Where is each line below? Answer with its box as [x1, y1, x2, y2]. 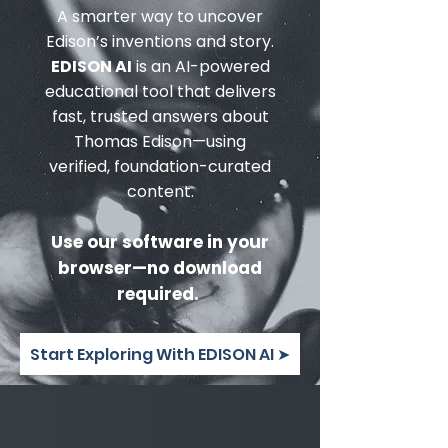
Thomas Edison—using [74, 130, 246, 153]
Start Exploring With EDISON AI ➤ [30, 342, 290, 366]
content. [126, 180, 194, 203]
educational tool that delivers [44, 80, 276, 103]
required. [117, 282, 203, 306]
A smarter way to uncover [57, 5, 263, 28]
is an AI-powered [131, 55, 270, 78]
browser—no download [58, 256, 262, 280]
